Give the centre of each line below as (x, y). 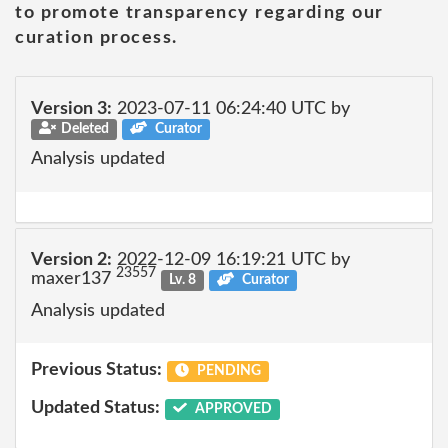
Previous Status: (96, 370)
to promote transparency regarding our (199, 13)
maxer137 (73, 279)
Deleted (84, 128)
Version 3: (71, 108)
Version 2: (71, 260)
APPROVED (231, 408)
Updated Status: (95, 407)
